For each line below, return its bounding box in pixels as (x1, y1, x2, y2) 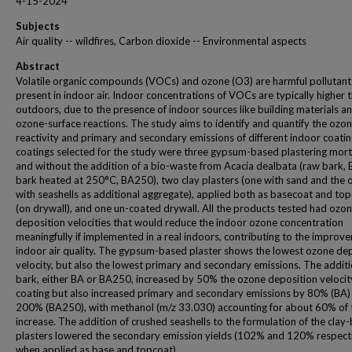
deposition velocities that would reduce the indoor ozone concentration (16, 216, 343, 229)
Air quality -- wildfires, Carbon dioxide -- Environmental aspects (16, 35, 306, 47)
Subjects (16, 20, 60, 32)
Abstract (16, 60, 60, 72)
